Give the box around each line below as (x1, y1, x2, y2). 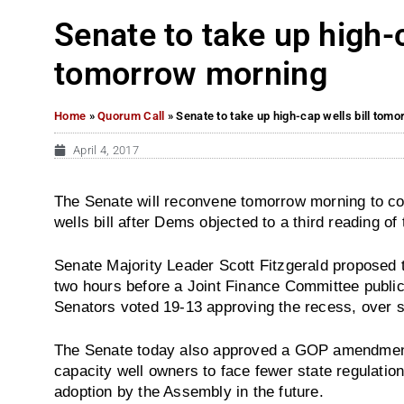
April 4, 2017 (73, 142, 139, 157)
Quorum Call (97, 108, 165, 123)
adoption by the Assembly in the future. (54, 382, 324, 399)
